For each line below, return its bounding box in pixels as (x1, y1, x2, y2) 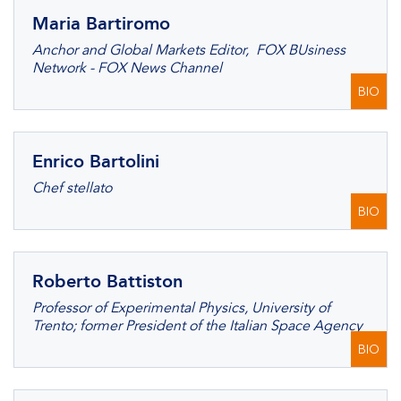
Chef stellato (32, 179, 112, 197)
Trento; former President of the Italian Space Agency (32, 317, 363, 335)
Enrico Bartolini (32, 150, 159, 172)
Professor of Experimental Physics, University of (32, 299, 330, 317)
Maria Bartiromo (32, 13, 170, 34)
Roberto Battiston (32, 270, 183, 292)
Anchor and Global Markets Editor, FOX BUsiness (32, 41, 346, 59)
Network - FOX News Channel (32, 59, 222, 77)
